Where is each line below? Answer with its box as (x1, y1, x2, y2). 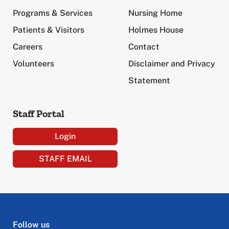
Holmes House (128, 25, 184, 35)
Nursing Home (128, 8, 182, 18)
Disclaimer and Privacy (128, 59, 215, 68)
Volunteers (13, 59, 54, 68)
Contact (128, 42, 159, 52)
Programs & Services (13, 8, 93, 18)
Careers (13, 42, 42, 52)
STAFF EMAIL (38, 154, 92, 164)
